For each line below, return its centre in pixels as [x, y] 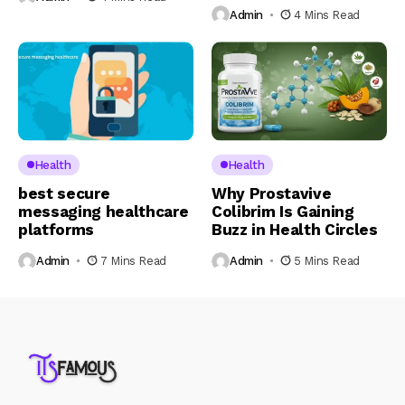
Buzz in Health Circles [295, 229]
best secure [64, 193]
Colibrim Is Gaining [283, 211]
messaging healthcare [104, 211]
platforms [56, 229]
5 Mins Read [327, 261]
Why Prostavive [272, 193]
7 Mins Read [133, 261]
